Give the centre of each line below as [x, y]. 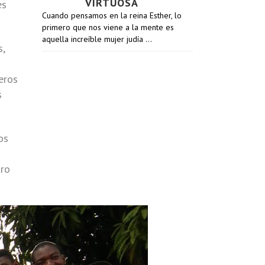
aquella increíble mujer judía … [97, 39]
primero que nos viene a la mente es [108, 27]
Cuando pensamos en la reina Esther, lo [112, 15]
